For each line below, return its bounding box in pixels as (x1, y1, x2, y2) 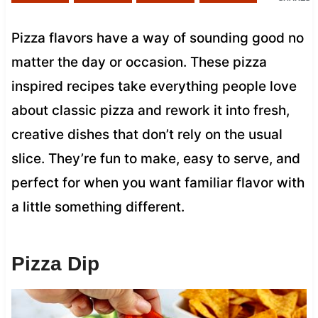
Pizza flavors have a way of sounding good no (11, 29, 304, 46)
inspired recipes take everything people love (11, 77, 297, 94)
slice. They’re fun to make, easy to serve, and (11, 150, 300, 167)
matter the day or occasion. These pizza (11, 53, 267, 70)
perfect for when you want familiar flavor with (11, 174, 305, 191)
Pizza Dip (11, 252, 99, 275)
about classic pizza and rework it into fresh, (11, 102, 290, 119)
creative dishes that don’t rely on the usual (11, 126, 283, 143)
